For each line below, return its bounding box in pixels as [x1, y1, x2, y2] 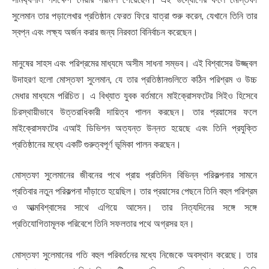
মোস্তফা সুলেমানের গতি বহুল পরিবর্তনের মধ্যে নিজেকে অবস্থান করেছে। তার [12, 249, 257, 261]
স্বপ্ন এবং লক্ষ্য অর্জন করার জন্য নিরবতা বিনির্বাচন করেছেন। [12, 26, 198, 38]
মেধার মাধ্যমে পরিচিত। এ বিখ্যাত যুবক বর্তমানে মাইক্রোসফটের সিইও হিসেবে [12, 89, 257, 101]
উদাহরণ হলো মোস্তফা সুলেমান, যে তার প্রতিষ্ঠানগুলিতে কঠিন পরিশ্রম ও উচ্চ [12, 73, 257, 85]
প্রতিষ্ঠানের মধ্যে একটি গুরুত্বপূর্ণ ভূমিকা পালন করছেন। [12, 138, 181, 150]
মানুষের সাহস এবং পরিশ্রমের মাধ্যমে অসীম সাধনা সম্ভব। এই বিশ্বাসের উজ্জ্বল [12, 57, 257, 69]
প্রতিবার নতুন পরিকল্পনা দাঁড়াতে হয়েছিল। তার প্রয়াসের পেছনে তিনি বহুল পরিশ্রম [12, 186, 257, 198]
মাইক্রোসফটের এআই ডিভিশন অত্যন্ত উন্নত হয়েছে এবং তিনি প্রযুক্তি [12, 122, 257, 134]
